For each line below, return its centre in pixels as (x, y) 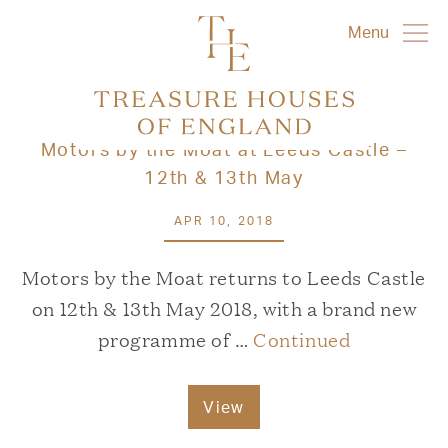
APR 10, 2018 (224, 220)
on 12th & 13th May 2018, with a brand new (224, 308)
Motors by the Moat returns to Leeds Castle (224, 277)
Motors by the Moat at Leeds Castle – (224, 148)
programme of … (175, 339)
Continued (302, 339)
